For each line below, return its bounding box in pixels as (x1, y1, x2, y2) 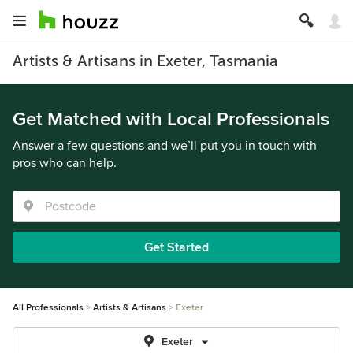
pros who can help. (13, 155, 117, 171)
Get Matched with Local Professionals (13, 108, 329, 131)
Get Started (144, 240, 209, 255)
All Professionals (13, 302, 84, 314)
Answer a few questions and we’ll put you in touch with (13, 138, 317, 154)
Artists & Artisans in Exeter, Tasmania (13, 52, 278, 70)
